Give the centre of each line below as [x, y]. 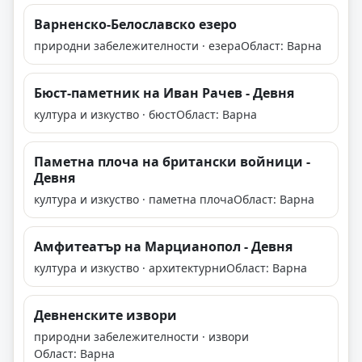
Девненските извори [105, 316]
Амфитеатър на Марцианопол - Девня [163, 247]
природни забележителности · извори [141, 337]
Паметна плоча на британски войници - [172, 162]
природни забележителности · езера [137, 46]
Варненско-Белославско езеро [135, 25]
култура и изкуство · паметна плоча [134, 200]
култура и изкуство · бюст [105, 115]
